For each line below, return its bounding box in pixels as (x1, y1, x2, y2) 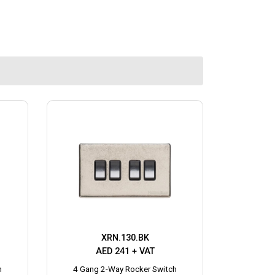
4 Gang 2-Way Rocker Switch (73, 264, 177, 274)
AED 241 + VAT (95, 246, 155, 257)
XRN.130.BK (101, 232, 149, 243)
